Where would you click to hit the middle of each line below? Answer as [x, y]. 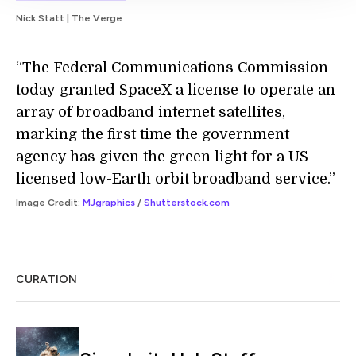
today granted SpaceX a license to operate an [176, 89]
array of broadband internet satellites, [151, 112]
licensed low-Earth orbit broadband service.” [176, 178]
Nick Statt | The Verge [69, 18]
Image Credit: [49, 202]
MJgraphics [109, 202]
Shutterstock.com [187, 202]
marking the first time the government [153, 134]
